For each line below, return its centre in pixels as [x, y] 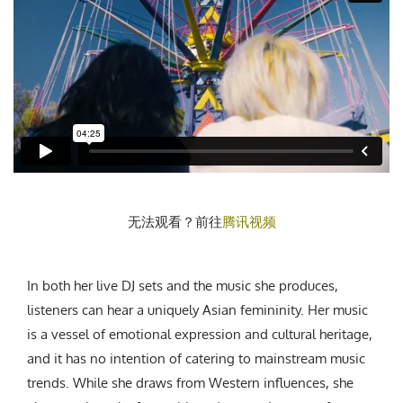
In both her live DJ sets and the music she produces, [183, 286]
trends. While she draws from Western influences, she [190, 383]
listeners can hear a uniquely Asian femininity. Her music [197, 310]
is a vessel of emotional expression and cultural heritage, [200, 335]
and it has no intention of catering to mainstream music [196, 359]
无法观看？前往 [175, 222]
